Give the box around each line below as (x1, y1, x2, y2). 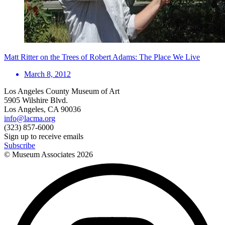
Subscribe (4, 141, 35, 150)
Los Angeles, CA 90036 (4, 104, 81, 114)
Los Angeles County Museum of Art (4, 86, 120, 95)
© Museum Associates (4, 150, 77, 159)
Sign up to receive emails (4, 132, 83, 141)
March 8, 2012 (24, 69, 71, 78)
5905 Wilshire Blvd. (4, 95, 68, 104)
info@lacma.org (4, 114, 55, 123)
